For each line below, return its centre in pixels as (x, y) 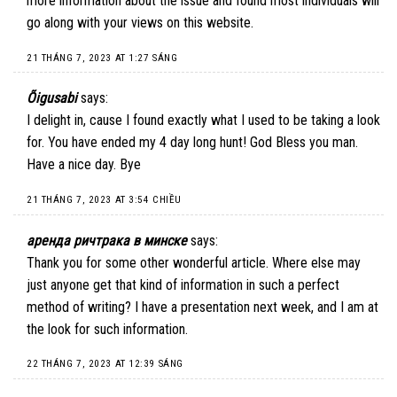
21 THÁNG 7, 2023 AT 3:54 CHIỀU (104, 200)
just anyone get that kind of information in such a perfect (183, 284)
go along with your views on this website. (140, 22)
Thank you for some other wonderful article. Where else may (194, 262)
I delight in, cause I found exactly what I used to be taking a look (203, 121)
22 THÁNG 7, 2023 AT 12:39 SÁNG (105, 364)
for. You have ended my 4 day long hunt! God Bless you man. (192, 143)
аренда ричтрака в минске (107, 240)
